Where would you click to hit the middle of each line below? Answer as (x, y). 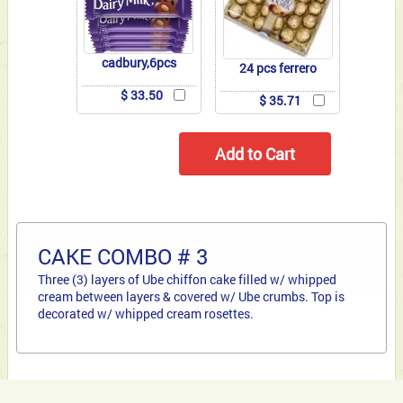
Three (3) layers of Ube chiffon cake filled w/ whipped (187, 280)
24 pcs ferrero (278, 67)
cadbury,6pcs (139, 62)
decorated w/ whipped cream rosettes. (145, 314)
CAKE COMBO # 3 (123, 257)
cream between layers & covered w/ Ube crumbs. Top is (191, 297)
